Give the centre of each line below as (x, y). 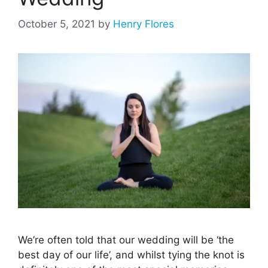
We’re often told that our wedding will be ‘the (126, 240)
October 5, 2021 (57, 24)
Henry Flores (144, 24)
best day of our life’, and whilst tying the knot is (131, 255)
